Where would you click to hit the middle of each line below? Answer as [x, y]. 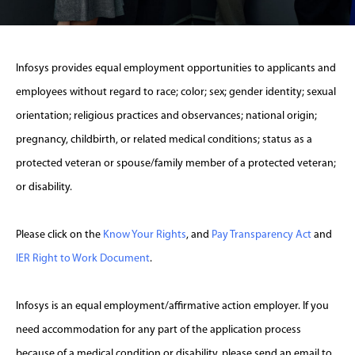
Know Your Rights [145, 235]
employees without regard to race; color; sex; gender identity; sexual [176, 92]
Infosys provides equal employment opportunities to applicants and [176, 69]
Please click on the [59, 235]
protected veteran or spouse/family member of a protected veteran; [176, 164]
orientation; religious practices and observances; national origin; [166, 116]
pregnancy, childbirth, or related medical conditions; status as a [164, 140]
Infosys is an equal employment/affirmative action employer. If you [172, 306]
